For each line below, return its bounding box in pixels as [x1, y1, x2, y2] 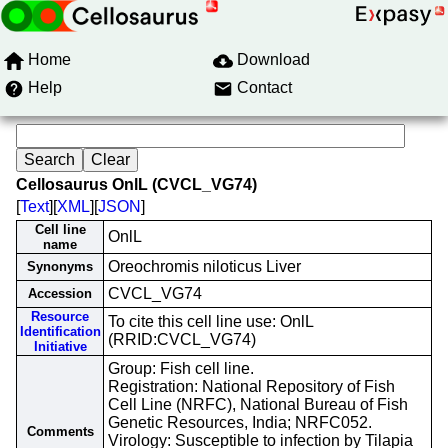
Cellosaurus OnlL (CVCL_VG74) [16, 176, 257, 193]
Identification [19, 324, 101, 339]
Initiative [33, 339, 87, 354]
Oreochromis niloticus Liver [108, 258, 301, 275]
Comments [26, 424, 94, 439]
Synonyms [27, 259, 93, 274]
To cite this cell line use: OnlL [108, 313, 314, 330]
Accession [28, 286, 92, 301]
